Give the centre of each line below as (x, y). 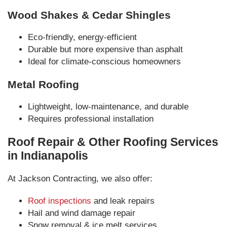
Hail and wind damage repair (82, 213)
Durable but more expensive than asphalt (105, 49)
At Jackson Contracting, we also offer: (80, 179)
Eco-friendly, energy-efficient (82, 37)
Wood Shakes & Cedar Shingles (89, 15)
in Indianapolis (48, 156)
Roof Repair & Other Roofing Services (113, 142)
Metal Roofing (43, 84)
